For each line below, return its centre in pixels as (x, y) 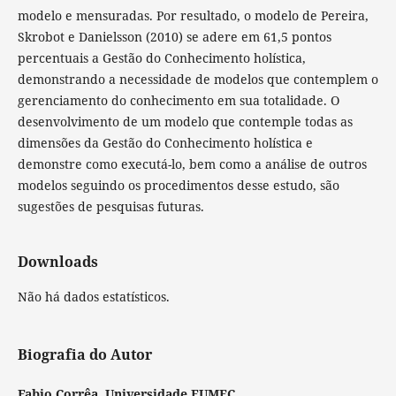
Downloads (57, 262)
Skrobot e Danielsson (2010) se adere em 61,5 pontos (174, 37)
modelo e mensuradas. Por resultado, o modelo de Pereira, (193, 16)
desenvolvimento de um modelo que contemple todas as (185, 122)
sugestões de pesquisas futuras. (110, 207)
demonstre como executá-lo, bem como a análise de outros (192, 164)
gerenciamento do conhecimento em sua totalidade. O (178, 101)
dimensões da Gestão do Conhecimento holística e (165, 143)
